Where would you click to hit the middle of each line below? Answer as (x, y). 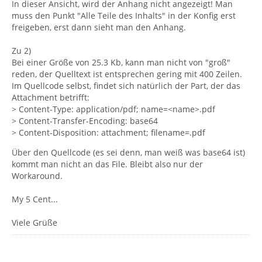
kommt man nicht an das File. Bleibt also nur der (107, 164)
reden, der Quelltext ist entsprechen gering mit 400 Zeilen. (127, 74)
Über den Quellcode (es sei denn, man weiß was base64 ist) (128, 152)
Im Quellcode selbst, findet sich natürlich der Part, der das (126, 86)
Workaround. (37, 176)
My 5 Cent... (35, 199)
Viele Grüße (35, 223)
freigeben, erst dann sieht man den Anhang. (99, 27)
